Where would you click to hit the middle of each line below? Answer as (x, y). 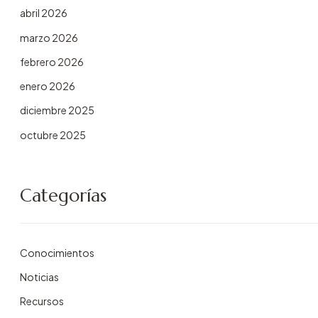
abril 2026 (44, 13)
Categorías (63, 195)
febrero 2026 (52, 61)
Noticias (39, 276)
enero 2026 (48, 86)
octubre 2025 (53, 135)
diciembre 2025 (57, 110)
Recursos (42, 301)
